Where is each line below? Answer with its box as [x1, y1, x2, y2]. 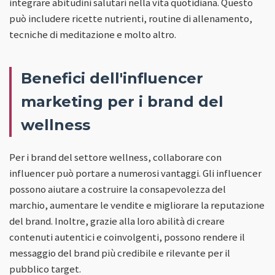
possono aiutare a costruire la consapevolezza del [9, 182, 226, 196]
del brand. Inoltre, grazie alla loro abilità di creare [9, 214, 225, 228]
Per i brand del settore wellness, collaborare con [9, 150, 222, 164]
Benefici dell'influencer [21, 69, 203, 87]
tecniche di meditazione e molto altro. [9, 27, 176, 41]
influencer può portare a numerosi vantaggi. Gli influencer [9, 166, 261, 180]
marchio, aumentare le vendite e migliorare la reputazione [9, 198, 265, 212]
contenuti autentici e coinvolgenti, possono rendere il [9, 230, 245, 244]
